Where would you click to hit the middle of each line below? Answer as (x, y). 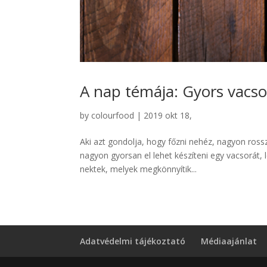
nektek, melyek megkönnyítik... (139, 169)
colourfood (113, 116)
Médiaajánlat (229, 241)
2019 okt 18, (168, 116)
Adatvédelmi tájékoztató (133, 241)
